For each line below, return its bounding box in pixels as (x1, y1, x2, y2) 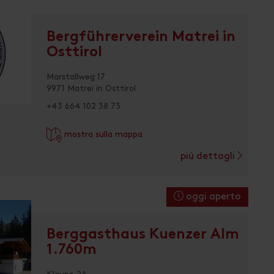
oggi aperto (183, 191, 241, 201)
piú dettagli (180, 151, 237, 161)
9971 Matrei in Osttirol (46, 84, 136, 92)
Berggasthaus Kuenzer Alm (46, 228, 239, 242)
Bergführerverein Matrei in (46, 30, 235, 45)
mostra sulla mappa (62, 130, 143, 138)
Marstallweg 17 (46, 72, 105, 81)
